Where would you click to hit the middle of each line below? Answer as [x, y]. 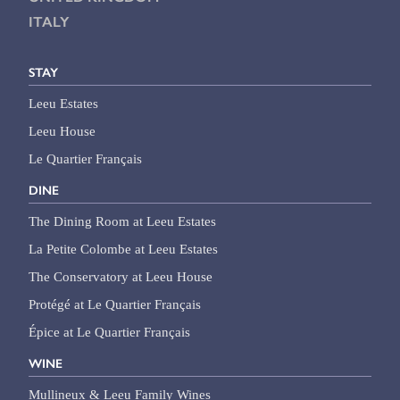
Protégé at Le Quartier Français [115, 304]
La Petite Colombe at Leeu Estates [124, 249]
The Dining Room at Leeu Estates [123, 221]
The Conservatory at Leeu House [121, 276]
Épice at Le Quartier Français [110, 332]
